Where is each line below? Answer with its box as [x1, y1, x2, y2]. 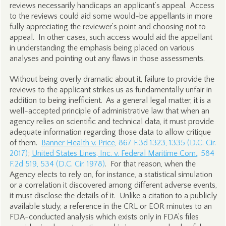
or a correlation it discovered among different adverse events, [9, 181, 217, 190]
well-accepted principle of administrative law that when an [9, 106, 209, 116]
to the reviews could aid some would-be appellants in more [9, 12, 212, 21]
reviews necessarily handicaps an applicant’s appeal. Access [9, 1, 214, 10]
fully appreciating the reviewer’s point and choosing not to [9, 22, 206, 31]
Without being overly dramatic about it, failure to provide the [9, 75, 214, 84]
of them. [9, 138, 41, 147]
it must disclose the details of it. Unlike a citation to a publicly [9, 191, 217, 200]
